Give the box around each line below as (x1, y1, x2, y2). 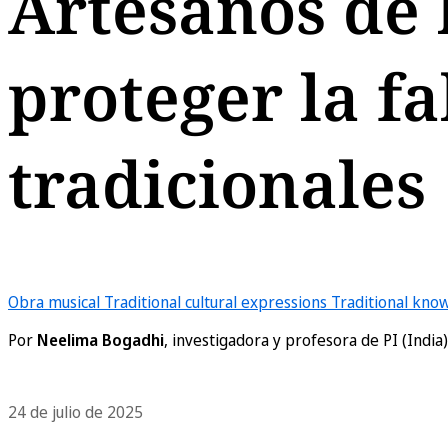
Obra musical (8, 291, 100, 313)
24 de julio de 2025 (8, 401, 143, 423)
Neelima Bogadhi (37, 329, 164, 351)
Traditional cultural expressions (104, 291, 327, 313)
